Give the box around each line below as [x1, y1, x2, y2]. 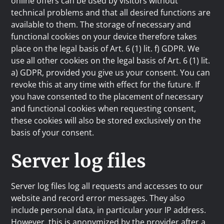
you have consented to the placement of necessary [11, 91, 203, 102]
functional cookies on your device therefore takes [11, 31, 197, 42]
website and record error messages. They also [11, 192, 185, 203]
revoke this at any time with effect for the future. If [11, 79, 200, 90]
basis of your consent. [11, 127, 94, 138]
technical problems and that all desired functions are [11, 7, 211, 18]
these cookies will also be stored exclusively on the [11, 115, 201, 126]
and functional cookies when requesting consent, [11, 103, 196, 114]
